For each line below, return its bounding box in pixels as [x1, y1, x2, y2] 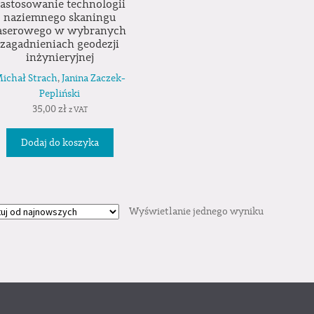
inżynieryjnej [25, 50, 94, 65]
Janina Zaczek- [62, 71, 126, 85]
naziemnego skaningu [4, 11, 116, 25]
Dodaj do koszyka [20, 136, 99, 149]
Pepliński [39, 87, 81, 100]
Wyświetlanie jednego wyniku [128, 205, 264, 219]
